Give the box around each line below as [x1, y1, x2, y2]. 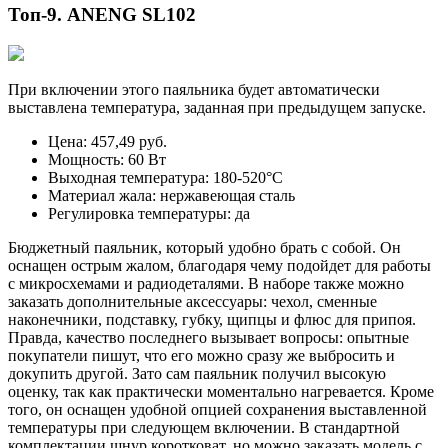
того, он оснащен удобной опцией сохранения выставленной [8, 400, 427, 418]
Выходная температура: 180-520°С [48, 168, 283, 186]
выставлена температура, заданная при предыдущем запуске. [8, 98, 426, 116]
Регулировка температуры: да [48, 204, 250, 222]
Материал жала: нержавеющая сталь [48, 186, 295, 204]
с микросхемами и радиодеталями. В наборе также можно [8, 274, 404, 292]
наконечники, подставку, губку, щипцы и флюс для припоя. [8, 310, 416, 328]
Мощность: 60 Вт [48, 150, 166, 168]
